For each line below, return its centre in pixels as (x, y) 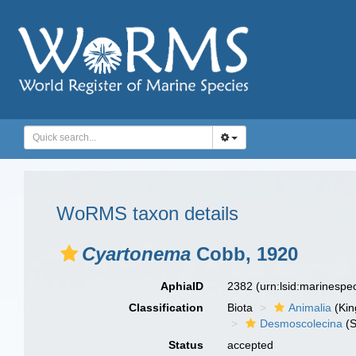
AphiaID (182, 286)
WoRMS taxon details (147, 213)
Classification (166, 308)
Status (186, 345)
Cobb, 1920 (244, 254)
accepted (251, 345)
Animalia (310, 308)
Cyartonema (136, 254)
